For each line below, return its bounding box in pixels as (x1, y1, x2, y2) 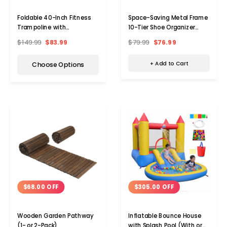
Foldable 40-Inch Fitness (17, 14, 91, 22)
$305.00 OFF (134, 183, 174, 192)
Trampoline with (17, 23, 66, 32)
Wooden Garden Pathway (17, 212, 94, 220)
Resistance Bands (17, 33, 71, 42)
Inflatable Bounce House (128, 212, 202, 220)
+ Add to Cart (149, 59, 188, 67)
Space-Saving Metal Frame (128, 13, 208, 22)
